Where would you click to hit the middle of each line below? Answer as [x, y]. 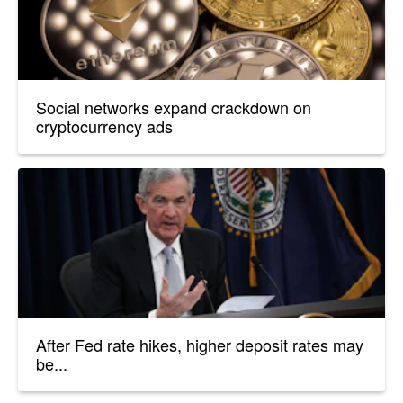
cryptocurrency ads [104, 126]
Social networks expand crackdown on [174, 107]
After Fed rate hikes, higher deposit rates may [200, 345]
